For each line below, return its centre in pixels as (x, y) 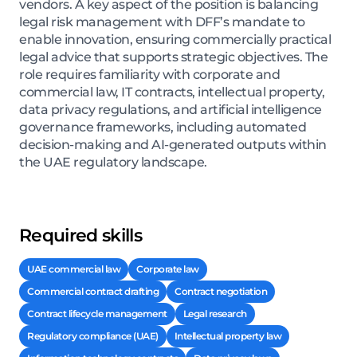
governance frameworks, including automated (163, 127)
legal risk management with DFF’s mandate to (162, 22)
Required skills (81, 236)
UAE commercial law (74, 269)
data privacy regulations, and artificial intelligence (171, 110)
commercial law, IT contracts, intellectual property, (172, 92)
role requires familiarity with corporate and (149, 75)
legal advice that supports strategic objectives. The (173, 57)
